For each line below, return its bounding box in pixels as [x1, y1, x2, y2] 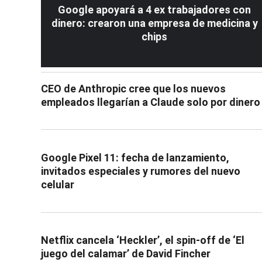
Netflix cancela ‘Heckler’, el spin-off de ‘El [41, 234, 244, 247]
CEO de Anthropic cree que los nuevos [41, 82, 226, 95]
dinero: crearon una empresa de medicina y [51, 16, 258, 29]
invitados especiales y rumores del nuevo [41, 165, 240, 178]
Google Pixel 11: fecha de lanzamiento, [41, 151, 229, 164]
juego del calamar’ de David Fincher [41, 247, 211, 260]
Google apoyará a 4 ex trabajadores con [58, 3, 251, 16]
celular [41, 178, 74, 191]
